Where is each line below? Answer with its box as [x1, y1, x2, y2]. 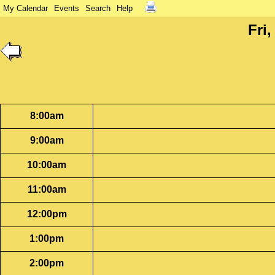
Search [85, 4, 110, 13]
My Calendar [3, 4, 48, 13]
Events [54, 4, 79, 13]
